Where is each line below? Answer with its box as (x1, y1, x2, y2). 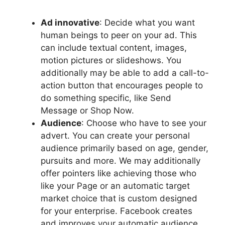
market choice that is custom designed (41, 193, 197, 204)
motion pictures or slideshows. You (41, 55, 181, 66)
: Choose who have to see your (81, 118, 206, 129)
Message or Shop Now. (41, 105, 134, 116)
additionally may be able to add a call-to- (41, 68, 209, 78)
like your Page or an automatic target (41, 181, 190, 191)
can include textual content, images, (41, 43, 187, 53)
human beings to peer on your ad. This (41, 30, 197, 41)
